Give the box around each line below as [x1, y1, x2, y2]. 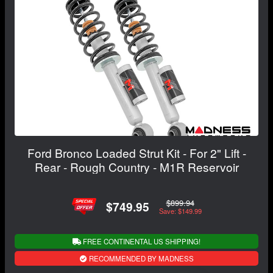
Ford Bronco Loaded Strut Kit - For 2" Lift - [27, 144, 246, 161]
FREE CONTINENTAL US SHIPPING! [81, 236, 200, 247]
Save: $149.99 [158, 205, 202, 216]
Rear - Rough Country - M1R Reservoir [34, 158, 239, 175]
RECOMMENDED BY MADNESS [87, 253, 194, 264]
